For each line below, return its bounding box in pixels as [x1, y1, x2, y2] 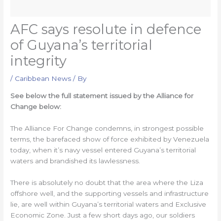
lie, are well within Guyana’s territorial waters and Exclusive [10, 200, 207, 208]
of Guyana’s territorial [10, 37, 153, 54]
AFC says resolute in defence [10, 21, 202, 38]
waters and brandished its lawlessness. [10, 156, 141, 165]
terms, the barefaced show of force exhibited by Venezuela [10, 135, 210, 143]
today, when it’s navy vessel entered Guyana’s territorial [10, 146, 196, 154]
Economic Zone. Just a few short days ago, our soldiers [10, 211, 195, 219]
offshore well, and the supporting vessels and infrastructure [10, 189, 209, 197]
